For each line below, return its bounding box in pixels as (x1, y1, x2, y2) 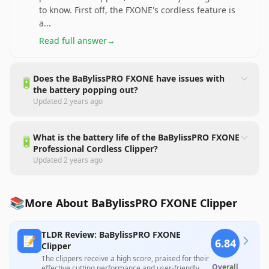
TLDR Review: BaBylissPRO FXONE (41, 229, 181, 240)
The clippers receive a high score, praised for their (41, 253, 209, 264)
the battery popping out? (33, 84, 138, 95)
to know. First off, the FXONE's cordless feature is (39, 4, 235, 16)
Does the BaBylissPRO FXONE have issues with (33, 73, 225, 84)
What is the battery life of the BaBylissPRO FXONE (33, 131, 240, 143)
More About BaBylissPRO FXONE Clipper (25, 196, 237, 210)
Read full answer (39, 35, 107, 46)
